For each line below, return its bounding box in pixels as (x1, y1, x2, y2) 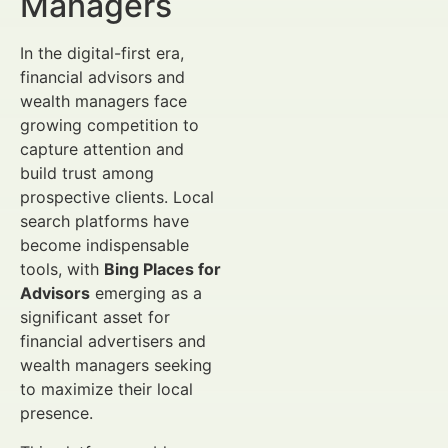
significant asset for (20, 307, 170, 328)
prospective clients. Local (20, 187, 214, 208)
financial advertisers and (20, 331, 206, 352)
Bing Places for (104, 259, 221, 280)
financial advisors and (20, 67, 185, 88)
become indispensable (20, 235, 189, 256)
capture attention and (20, 139, 184, 160)
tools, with (20, 259, 104, 280)
